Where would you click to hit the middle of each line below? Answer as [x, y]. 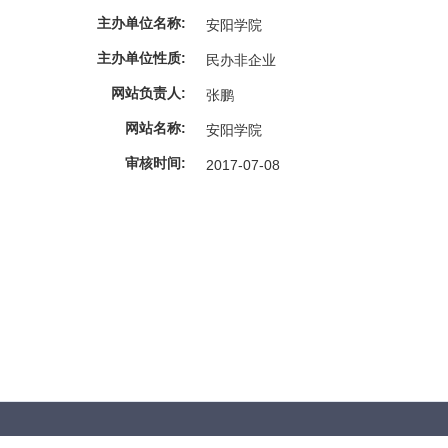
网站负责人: [148, 92]
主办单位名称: [141, 22]
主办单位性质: [141, 57]
